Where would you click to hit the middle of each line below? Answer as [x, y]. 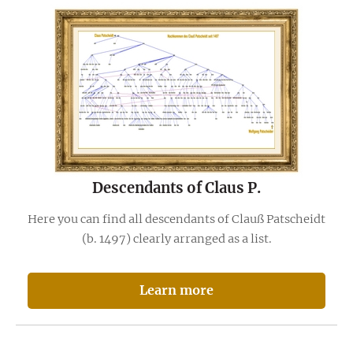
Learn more [176, 290]
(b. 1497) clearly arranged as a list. [176, 239]
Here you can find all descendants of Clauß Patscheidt [176, 219]
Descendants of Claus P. [176, 188]
